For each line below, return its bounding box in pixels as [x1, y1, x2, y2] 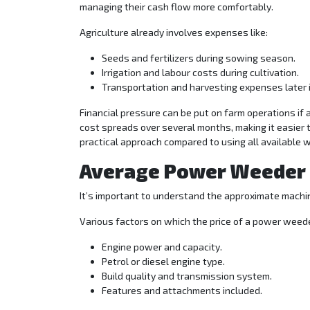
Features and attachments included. [102, 284, 262, 297]
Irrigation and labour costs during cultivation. [102, 66, 299, 79]
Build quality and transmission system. [102, 270, 272, 282]
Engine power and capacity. [102, 241, 222, 253]
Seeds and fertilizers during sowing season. [102, 52, 295, 64]
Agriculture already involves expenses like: [80, 26, 268, 39]
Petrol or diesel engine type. [102, 255, 225, 268]
